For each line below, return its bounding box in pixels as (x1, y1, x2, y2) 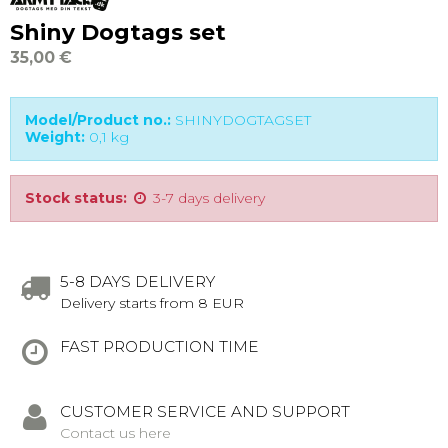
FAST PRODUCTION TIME (60, 336, 259, 356)
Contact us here (60, 423, 171, 442)
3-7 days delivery (153, 188, 265, 207)
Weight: (25, 127, 85, 146)
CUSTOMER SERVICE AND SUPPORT (60, 401, 350, 421)
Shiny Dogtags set (10, 18, 226, 45)
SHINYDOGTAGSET (175, 110, 311, 129)
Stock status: (25, 188, 127, 207)
